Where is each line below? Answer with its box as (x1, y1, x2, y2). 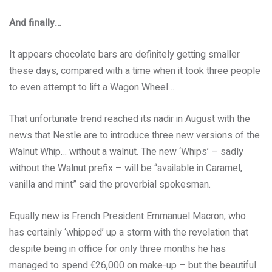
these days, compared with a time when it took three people (9, 64, 260, 78)
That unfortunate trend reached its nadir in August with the (9, 112, 250, 126)
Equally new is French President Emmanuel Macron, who (9, 209, 246, 223)
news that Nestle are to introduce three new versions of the (9, 128, 260, 143)
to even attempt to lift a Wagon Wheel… (9, 80, 174, 95)
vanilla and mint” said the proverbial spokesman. (9, 177, 211, 192)
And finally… (9, 16, 61, 30)
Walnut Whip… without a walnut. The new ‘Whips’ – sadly (9, 144, 243, 159)
